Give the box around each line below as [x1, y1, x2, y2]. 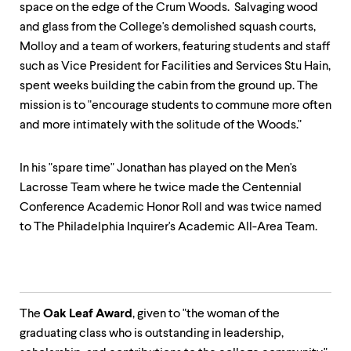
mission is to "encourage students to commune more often [20, 100, 331, 112]
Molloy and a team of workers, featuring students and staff [20, 41, 330, 53]
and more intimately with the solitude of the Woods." [20, 119, 302, 132]
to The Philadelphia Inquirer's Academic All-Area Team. [20, 221, 317, 233]
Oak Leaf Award [43, 308, 132, 320]
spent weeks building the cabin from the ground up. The [20, 80, 318, 92]
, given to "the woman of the [132, 308, 280, 320]
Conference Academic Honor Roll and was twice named [20, 201, 322, 214]
